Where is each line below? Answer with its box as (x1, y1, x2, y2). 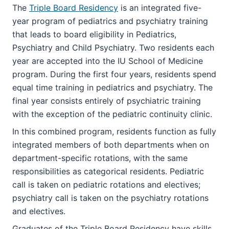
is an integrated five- (118, 3, 201, 13)
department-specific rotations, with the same (12, 153, 188, 163)
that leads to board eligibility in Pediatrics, (12, 29, 176, 39)
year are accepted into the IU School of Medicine (12, 56, 203, 66)
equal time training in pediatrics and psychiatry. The (12, 82, 213, 93)
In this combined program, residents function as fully (12, 126, 216, 136)
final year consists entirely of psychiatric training (12, 96, 201, 106)
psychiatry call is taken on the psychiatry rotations (12, 193, 209, 203)
